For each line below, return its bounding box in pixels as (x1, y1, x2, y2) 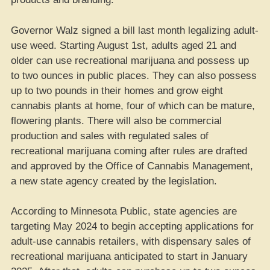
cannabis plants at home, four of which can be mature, (11, 99, 255, 111)
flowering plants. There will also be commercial (11, 115, 222, 127)
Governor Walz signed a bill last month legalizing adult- (11, 24, 259, 36)
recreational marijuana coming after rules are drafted (11, 145, 247, 157)
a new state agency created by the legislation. (11, 175, 217, 187)
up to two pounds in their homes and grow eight (11, 84, 223, 96)
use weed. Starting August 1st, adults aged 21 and (11, 39, 236, 51)
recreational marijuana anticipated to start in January (11, 251, 248, 262)
